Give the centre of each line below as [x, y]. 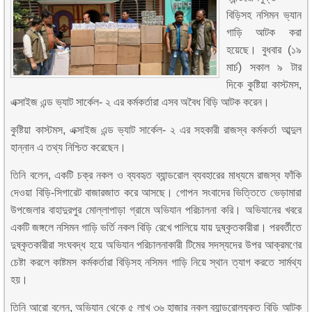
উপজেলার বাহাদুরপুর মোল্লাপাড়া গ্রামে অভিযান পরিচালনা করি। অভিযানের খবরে [156, 210]
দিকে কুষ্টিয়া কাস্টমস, [264, 85]
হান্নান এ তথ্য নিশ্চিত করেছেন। [69, 147]
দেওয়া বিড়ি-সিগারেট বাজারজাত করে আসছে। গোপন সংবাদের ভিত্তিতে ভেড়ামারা [156, 193]
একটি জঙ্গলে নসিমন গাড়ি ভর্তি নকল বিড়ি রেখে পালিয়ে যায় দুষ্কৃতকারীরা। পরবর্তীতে [156, 227]
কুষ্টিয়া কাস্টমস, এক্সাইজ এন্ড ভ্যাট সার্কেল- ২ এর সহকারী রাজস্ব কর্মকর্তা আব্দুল [156, 130]
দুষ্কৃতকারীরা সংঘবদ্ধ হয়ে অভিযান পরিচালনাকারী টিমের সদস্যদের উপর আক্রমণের [156, 245]
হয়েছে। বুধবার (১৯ [264, 50]
